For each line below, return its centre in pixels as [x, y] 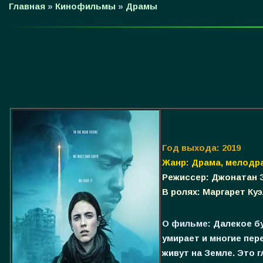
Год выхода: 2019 [201, 147]
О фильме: [186, 223]
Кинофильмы [85, 6]
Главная [27, 6]
